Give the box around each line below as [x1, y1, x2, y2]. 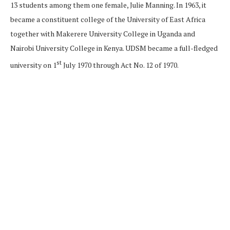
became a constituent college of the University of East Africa [10, 14, 205, 24]
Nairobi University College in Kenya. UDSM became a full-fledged [10, 43, 218, 53]
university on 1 [10, 60, 56, 70]
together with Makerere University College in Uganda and [10, 28, 195, 39]
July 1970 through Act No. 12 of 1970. [62, 60, 179, 70]
